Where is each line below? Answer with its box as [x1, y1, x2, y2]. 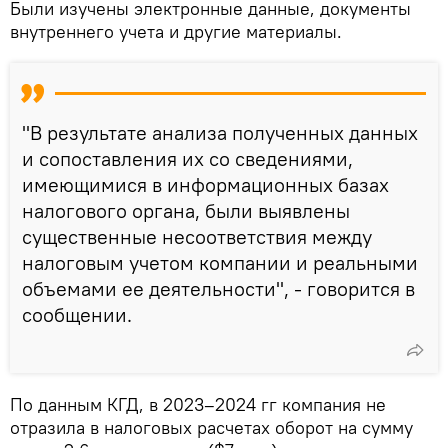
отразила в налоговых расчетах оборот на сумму [10, 415, 413, 439]
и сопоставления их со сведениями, [22, 145, 353, 171]
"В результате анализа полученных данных [22, 119, 418, 145]
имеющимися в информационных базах [22, 171, 389, 197]
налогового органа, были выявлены [22, 197, 350, 223]
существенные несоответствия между [22, 223, 372, 249]
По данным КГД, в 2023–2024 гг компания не [10, 392, 386, 416]
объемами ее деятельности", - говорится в [22, 275, 415, 301]
